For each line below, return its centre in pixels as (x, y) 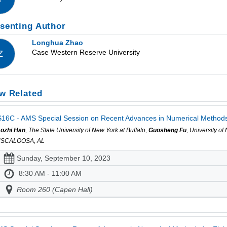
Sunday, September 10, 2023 (63, 158)
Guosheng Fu (168, 130)
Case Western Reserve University (86, 52)
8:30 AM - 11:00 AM (50, 173)
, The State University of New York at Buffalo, (87, 130)
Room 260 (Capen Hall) (54, 189)
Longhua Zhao (58, 42)
